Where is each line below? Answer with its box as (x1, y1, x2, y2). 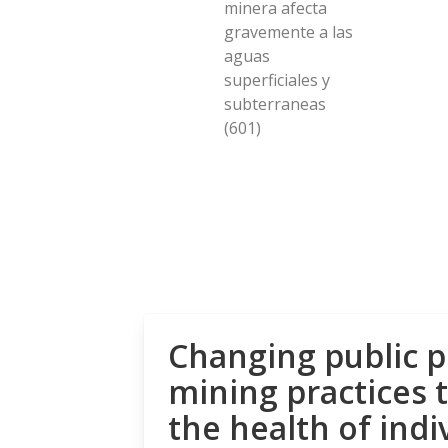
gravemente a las (224, 20, 353, 43)
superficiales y (224, 68, 330, 91)
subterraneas (224, 92, 326, 115)
